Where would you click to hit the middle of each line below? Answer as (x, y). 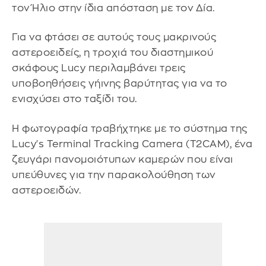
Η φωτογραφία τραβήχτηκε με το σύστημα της (130, 128)
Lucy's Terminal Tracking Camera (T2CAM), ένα (132, 144)
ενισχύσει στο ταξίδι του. (75, 99)
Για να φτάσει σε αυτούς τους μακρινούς (114, 37)
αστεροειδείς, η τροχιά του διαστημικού (113, 53)
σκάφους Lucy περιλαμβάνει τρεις (99, 68)
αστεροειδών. (46, 190)
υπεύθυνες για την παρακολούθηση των (114, 175)
